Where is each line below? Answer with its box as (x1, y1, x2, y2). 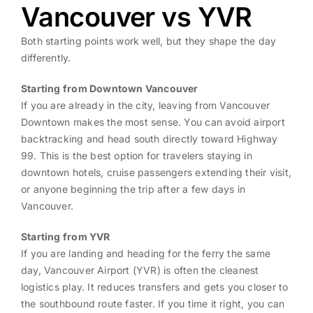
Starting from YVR (20, 231, 110, 243)
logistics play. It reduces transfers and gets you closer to (20, 281, 289, 293)
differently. (20, 52, 71, 64)
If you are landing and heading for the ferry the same (20, 247, 271, 260)
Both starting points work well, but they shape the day (20, 35, 277, 48)
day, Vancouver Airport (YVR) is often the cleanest (20, 264, 259, 277)
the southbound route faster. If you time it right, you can (20, 298, 285, 310)
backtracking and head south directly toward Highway (20, 133, 278, 145)
